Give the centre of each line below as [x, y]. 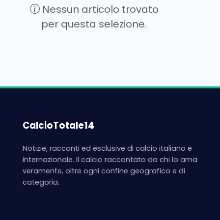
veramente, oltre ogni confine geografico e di [104, 171]
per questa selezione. [94, 24]
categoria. [41, 182]
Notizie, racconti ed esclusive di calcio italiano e [107, 149]
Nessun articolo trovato [99, 9]
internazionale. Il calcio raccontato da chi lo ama [110, 160]
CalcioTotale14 [58, 126]
